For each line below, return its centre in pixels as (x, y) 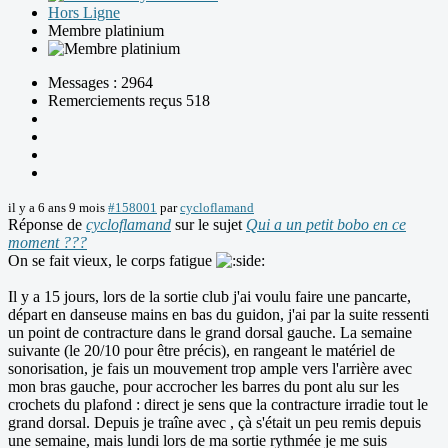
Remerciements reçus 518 (129, 101)
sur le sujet (208, 225)
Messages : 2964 (100, 83)
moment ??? (47, 243)
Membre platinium (106, 31)
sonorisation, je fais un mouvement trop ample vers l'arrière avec (210, 369)
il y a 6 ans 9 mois (56, 208)
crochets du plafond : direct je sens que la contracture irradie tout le (218, 405)
